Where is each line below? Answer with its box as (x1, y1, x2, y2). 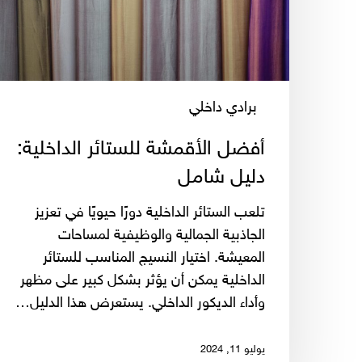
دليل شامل (178, 165, 265, 190)
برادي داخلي (189, 99, 257, 117)
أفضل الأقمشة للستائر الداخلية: (17, 137, 265, 162)
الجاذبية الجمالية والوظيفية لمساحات (58, 226, 265, 245)
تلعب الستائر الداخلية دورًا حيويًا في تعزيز (35, 204, 265, 222)
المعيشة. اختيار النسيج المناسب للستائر (43, 249, 265, 267)
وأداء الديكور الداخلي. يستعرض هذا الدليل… (15, 294, 265, 313)
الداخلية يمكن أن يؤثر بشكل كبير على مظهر (20, 271, 265, 290)
